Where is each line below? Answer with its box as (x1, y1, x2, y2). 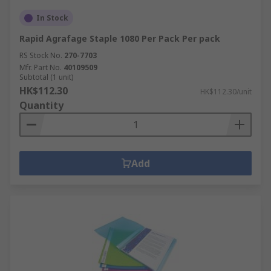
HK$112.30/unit (200, 87, 252, 97)
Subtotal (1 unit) (19, 72, 73, 82)
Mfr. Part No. (19, 62, 62, 73)
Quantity (19, 99, 64, 112)
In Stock (36, 13, 68, 23)
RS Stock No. (19, 50, 62, 60)
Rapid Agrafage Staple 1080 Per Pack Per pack (19, 33, 220, 44)
